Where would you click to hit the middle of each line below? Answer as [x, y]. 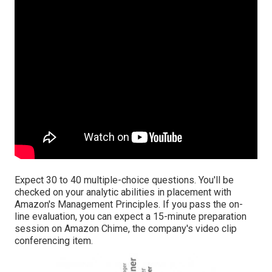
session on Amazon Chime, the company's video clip [126, 229]
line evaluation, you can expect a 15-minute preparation [131, 217]
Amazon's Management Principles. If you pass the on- [129, 205]
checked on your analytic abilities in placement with [123, 192]
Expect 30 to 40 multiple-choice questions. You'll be [124, 180]
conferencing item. [54, 241]
